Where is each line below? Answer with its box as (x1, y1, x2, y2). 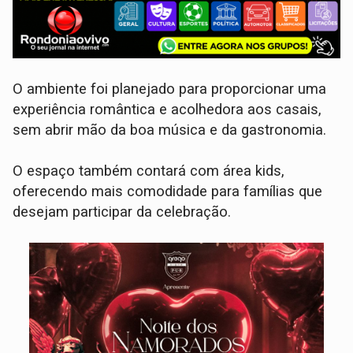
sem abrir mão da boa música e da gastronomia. (13, 121, 327, 139)
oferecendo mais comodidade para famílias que (13, 183, 323, 200)
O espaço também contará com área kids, (13, 162, 285, 180)
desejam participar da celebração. (13, 203, 232, 221)
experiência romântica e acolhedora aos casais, (13, 101, 322, 118)
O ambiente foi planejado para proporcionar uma (13, 80, 327, 98)
